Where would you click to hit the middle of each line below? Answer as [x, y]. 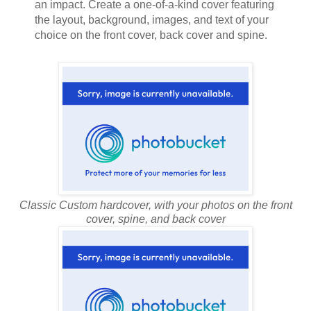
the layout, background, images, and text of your [151, 19]
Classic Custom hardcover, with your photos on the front [155, 205]
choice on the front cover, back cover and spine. [151, 35]
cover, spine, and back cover [155, 219]
